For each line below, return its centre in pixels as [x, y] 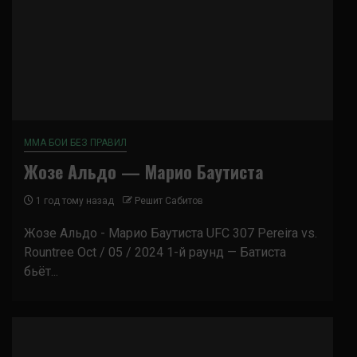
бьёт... [41, 271]
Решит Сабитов [169, 201]
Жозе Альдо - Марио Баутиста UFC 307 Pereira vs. [171, 233]
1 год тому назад [74, 201]
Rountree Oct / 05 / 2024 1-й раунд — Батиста [155, 252]
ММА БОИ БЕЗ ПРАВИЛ [75, 143]
